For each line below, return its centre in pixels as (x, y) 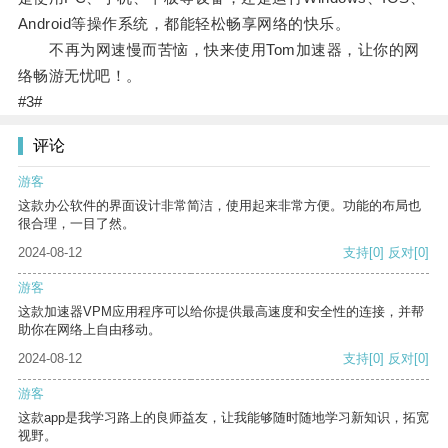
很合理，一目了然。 (76, 224)
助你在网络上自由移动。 (89, 330)
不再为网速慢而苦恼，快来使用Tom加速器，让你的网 (218, 50)
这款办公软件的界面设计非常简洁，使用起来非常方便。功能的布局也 (219, 206)
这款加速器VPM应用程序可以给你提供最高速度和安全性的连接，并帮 (221, 312)
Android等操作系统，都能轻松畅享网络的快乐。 (184, 24)
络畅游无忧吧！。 (79, 76)
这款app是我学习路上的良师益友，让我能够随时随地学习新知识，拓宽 (223, 418)
